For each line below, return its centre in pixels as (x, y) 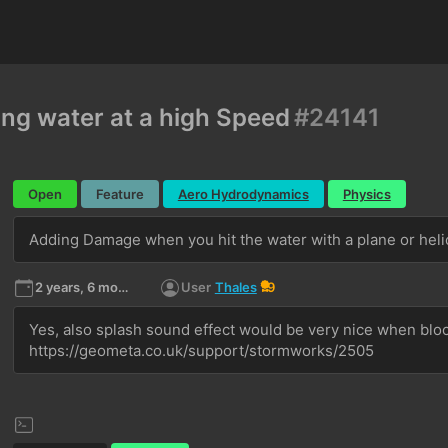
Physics (366, 194)
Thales (235, 287)
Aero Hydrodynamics (243, 194)
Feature (119, 194)
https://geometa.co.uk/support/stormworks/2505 (201, 350)
